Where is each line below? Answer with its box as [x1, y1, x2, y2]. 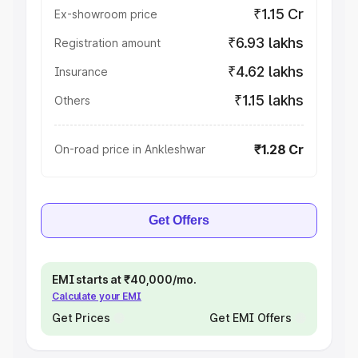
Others [54, 93, 90, 107]
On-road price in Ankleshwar [54, 142, 205, 156]
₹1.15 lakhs [233, 92, 304, 109]
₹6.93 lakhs [227, 34, 304, 51]
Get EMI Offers [209, 311, 292, 324]
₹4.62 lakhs [227, 63, 304, 80]
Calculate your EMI [52, 290, 141, 302]
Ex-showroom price [54, 7, 157, 21]
